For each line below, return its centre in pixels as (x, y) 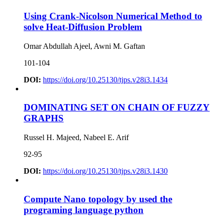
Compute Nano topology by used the (98, 199)
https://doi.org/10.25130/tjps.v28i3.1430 (105, 171)
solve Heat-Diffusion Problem (83, 27)
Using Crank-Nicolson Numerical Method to (113, 16)
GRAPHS (44, 118)
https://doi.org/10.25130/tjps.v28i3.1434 (105, 79)
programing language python (84, 210)
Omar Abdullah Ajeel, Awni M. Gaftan (84, 46)
